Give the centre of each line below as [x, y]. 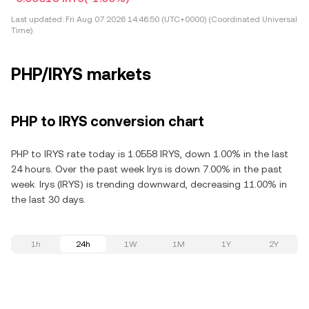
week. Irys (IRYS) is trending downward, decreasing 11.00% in [149, 184]
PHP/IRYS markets [81, 74]
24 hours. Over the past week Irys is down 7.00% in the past [147, 169]
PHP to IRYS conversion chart [108, 121]
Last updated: [37, 19]
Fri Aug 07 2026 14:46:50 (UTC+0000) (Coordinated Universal [180, 19]
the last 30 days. [48, 199]
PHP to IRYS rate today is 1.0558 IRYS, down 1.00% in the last [150, 154]
